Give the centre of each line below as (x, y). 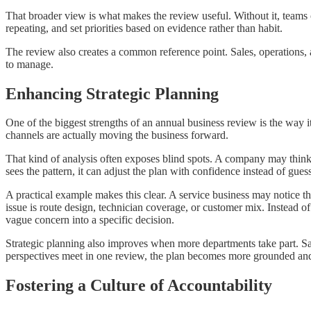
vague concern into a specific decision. (90, 220)
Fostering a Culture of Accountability (139, 286)
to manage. (30, 64)
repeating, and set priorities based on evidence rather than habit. (144, 28)
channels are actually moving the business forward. (117, 135)
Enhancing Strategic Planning (112, 93)
